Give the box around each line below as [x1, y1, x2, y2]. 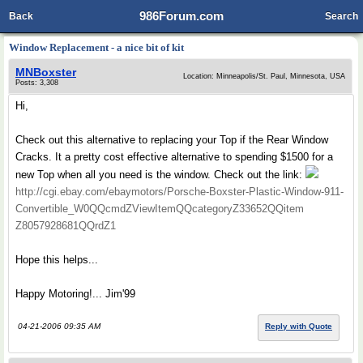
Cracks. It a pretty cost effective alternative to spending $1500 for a [15, 151, 333, 163]
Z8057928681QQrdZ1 [15, 220, 116, 232]
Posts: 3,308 [15, 79, 58, 87]
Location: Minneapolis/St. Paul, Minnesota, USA [183, 72, 345, 80]
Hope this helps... [15, 254, 98, 266]
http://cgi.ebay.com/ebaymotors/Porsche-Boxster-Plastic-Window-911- [15, 186, 344, 198]
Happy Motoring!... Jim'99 [15, 288, 135, 300]
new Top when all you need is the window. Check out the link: [15, 169, 305, 181]
